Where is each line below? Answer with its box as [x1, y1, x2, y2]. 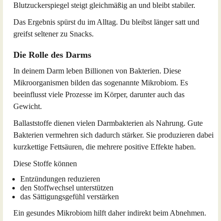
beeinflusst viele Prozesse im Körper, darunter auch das [13, 90, 184, 99]
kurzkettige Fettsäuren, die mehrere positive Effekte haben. [13, 143, 196, 151]
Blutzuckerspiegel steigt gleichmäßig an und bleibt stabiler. [13, 1, 195, 9]
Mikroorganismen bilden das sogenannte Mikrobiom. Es [13, 78, 188, 87]
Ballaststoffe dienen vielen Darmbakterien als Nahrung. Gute [13, 119, 203, 127]
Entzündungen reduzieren [20, 175, 100, 183]
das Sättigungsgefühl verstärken [20, 192, 119, 201]
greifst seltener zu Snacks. [13, 30, 94, 38]
